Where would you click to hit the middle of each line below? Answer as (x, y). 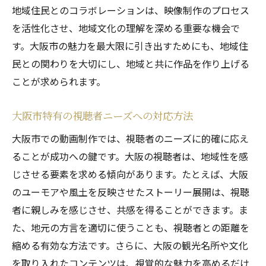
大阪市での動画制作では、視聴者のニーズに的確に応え (130, 138)
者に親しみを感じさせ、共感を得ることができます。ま (130, 210)
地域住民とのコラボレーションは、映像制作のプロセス (131, 10)
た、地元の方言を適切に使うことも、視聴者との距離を (131, 227)
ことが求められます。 (59, 81)
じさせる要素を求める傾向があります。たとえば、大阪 (130, 174)
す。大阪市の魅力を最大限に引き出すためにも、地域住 (130, 46)
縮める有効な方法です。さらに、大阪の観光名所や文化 (130, 245)
